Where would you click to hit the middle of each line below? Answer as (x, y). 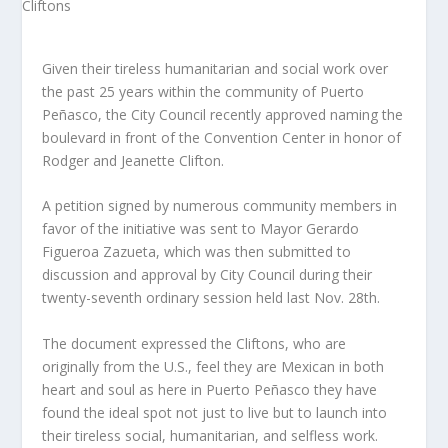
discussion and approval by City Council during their (207, 275)
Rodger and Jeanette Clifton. (133, 160)
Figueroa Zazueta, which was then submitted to (197, 252)
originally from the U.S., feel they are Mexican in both (213, 366)
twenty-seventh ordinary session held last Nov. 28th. (211, 298)
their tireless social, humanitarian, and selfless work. (210, 435)
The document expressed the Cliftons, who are (194, 343)
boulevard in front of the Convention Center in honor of (222, 137)
